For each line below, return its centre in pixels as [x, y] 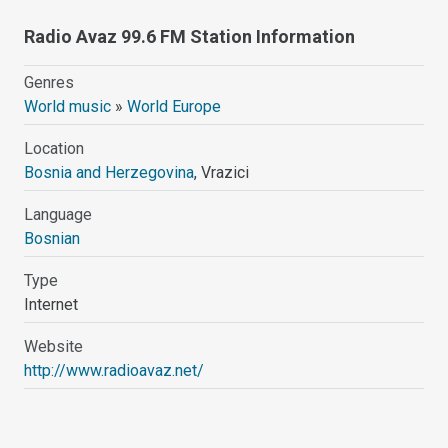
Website [54, 346]
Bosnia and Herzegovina [109, 172]
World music [68, 106]
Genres [49, 82]
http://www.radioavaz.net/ [114, 370]
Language [58, 214]
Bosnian [52, 238]
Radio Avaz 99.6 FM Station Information [190, 36]
